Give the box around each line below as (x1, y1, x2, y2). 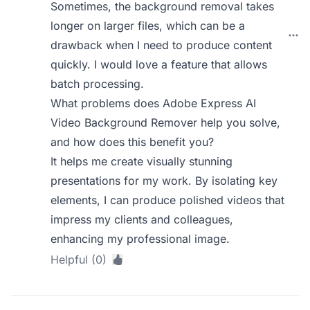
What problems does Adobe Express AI (51, 96, 257, 110)
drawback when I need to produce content (51, 38, 273, 52)
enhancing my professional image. (51, 232, 230, 246)
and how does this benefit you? (51, 135, 215, 149)
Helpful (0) (51, 253, 107, 266)
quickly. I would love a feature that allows (51, 57, 268, 71)
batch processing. (51, 77, 145, 91)
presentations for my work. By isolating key (51, 174, 278, 188)
